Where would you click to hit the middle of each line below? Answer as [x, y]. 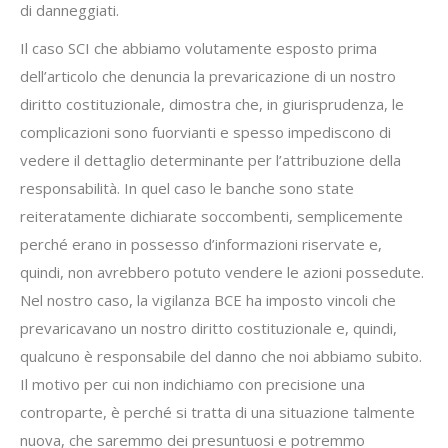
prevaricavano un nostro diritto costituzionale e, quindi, [208, 328]
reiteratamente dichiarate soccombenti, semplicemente [211, 216]
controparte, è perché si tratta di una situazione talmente [217, 412]
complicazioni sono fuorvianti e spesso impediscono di [205, 132]
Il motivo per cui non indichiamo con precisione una [192, 384]
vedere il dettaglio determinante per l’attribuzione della [210, 160]
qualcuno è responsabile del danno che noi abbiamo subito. [221, 356]
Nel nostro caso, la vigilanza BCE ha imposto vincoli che [208, 300]
